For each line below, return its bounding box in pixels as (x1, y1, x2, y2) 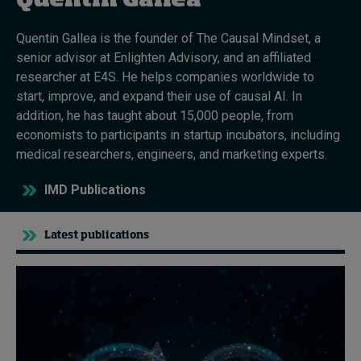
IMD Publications (44, 182, 146, 197)
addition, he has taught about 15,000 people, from (16, 108, 293, 123)
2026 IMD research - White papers (16, 155, 270, 170)
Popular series (16, 117, 125, 132)
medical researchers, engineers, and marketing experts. (16, 147, 327, 162)
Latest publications (44, 230, 149, 241)
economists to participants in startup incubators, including (16, 127, 340, 143)
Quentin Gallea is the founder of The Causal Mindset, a (16, 31, 321, 46)
